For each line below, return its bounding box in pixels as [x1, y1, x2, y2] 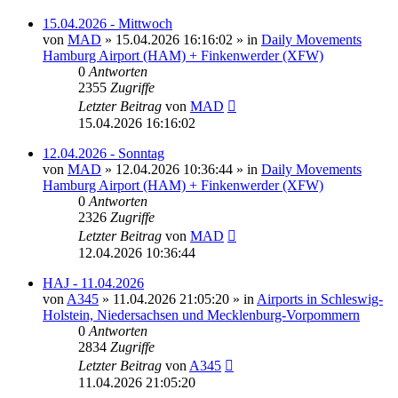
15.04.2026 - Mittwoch [43, 15, 172, 31]
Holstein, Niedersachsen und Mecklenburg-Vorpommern [43, 306, 360, 322]
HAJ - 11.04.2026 [43, 275, 144, 291]
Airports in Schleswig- [257, 291, 383, 306]
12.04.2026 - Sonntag [43, 145, 164, 161]
